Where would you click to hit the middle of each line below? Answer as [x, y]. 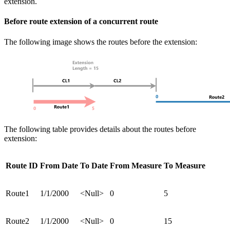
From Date [59, 165]
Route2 [17, 221]
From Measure [136, 165]
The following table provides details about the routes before [100, 129]
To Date [94, 165]
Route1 [17, 193]
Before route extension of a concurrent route [81, 22]
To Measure [185, 165]
